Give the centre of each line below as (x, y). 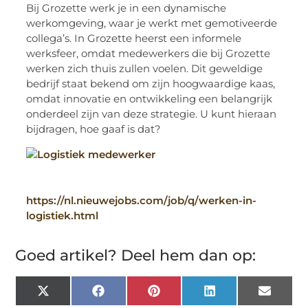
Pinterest (187, 296)
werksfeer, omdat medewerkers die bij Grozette (148, 54)
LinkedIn (242, 296)
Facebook (133, 296)
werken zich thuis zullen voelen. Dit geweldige (145, 69)
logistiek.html (63, 215)
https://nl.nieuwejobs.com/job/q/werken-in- (142, 200)
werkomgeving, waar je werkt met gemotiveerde (152, 23)
